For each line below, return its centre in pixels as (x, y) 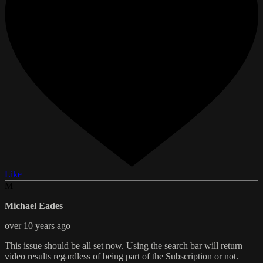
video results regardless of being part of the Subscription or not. (122, 257)
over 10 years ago (38, 226)
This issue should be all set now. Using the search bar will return (124, 246)
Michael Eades (34, 206)
